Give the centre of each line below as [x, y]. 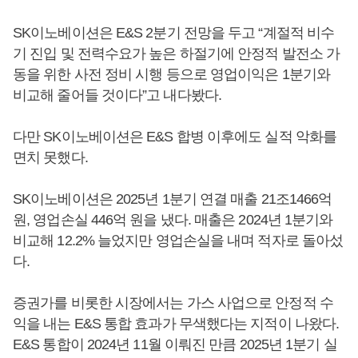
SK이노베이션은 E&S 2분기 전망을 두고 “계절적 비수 [174, 32]
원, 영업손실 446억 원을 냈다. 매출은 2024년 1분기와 [173, 219]
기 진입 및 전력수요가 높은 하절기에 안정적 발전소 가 [176, 53]
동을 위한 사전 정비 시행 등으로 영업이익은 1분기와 [171, 74]
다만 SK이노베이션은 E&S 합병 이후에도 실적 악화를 [175, 136]
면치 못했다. [50, 157]
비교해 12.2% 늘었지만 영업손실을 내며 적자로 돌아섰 [178, 240]
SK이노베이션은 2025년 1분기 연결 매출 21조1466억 [173, 199]
